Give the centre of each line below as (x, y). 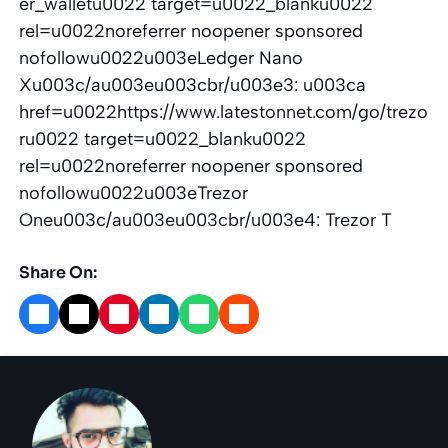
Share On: (58, 272)
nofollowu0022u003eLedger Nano (161, 57)
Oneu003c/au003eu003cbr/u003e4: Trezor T (206, 219)
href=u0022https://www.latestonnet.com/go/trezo (224, 111)
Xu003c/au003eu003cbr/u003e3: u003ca (193, 84)
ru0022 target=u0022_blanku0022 (163, 138)
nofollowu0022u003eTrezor (134, 192)
